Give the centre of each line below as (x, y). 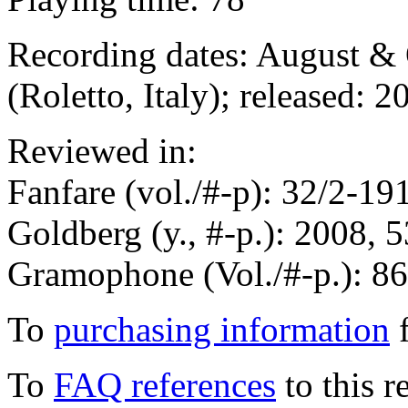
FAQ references (165, 385)
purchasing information (222, 330)
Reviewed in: (102, 151)
